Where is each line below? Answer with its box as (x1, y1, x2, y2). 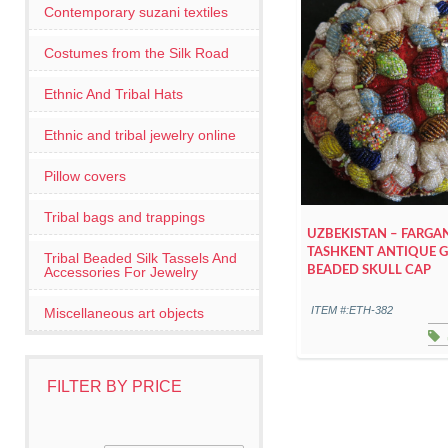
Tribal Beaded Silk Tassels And (44, 250, 237, 266)
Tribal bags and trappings (44, 209, 205, 225)
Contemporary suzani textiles (44, 4, 228, 20)
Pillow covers (44, 168, 126, 184)
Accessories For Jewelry (44, 264, 198, 280)
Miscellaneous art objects (44, 305, 204, 321)
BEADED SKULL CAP (307, 264, 432, 277)
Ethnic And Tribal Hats (44, 86, 183, 102)
